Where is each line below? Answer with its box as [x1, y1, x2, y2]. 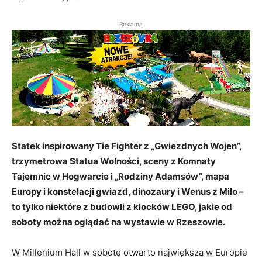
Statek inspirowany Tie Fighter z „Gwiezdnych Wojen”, [12, 140, 242, 151]
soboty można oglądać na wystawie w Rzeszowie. [12, 216, 225, 227]
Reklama [119, 20, 143, 28]
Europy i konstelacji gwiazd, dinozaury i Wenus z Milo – [12, 185, 244, 197]
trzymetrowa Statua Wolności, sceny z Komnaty [12, 155, 216, 167]
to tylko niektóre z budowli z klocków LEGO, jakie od [12, 201, 232, 212]
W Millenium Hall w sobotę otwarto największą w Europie [12, 246, 247, 258]
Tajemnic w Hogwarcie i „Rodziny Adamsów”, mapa [12, 170, 229, 182]
